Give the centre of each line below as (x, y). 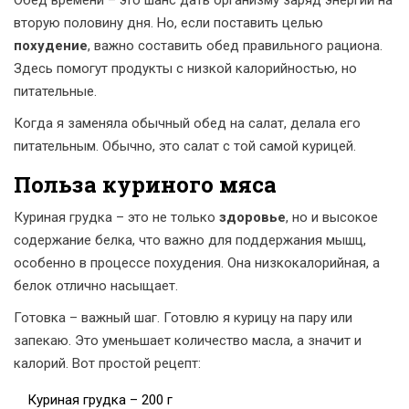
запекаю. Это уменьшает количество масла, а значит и (188, 341)
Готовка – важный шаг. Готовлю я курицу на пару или (183, 318)
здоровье (252, 218)
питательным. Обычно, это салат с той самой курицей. (185, 147)
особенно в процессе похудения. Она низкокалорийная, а (197, 263)
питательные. (55, 92)
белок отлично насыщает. (96, 286)
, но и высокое (332, 218)
